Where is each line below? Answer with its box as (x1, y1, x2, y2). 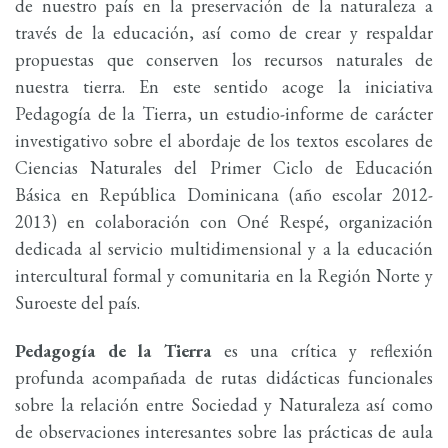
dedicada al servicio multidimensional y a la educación (15, 236, 433, 260)
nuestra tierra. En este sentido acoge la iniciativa (15, 74, 433, 98)
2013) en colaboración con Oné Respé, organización (15, 209, 433, 233)
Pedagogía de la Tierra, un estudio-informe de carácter (15, 101, 433, 125)
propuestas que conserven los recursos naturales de (15, 47, 433, 71)
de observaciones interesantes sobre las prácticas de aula (15, 420, 433, 444)
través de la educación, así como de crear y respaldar (15, 20, 433, 44)
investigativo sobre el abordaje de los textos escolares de (15, 128, 433, 152)
